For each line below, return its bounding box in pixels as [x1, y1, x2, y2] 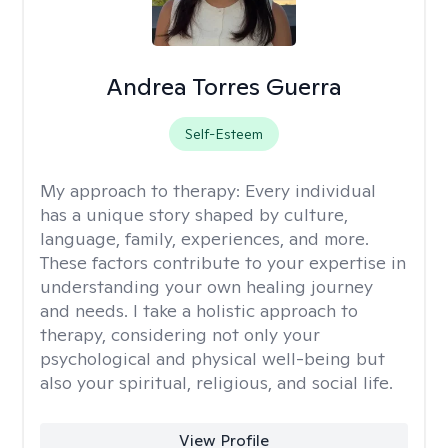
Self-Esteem [184, 125, 263, 143]
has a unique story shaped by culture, [40, 203, 348, 226]
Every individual [245, 179, 376, 202]
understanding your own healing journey [40, 275, 373, 298]
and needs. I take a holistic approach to [40, 299, 358, 322]
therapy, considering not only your [40, 323, 320, 346]
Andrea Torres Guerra [105, 71, 342, 102]
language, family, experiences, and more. [40, 227, 369, 250]
